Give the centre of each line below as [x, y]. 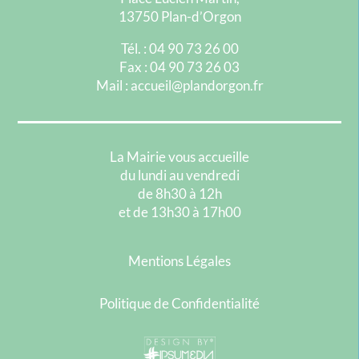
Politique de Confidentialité [179, 304]
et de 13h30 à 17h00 [179, 212]
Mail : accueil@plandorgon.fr [179, 86]
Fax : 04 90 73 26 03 [179, 67]
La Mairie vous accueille [179, 156]
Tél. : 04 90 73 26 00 [179, 49]
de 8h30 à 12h [179, 193]
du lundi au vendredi [179, 175]
